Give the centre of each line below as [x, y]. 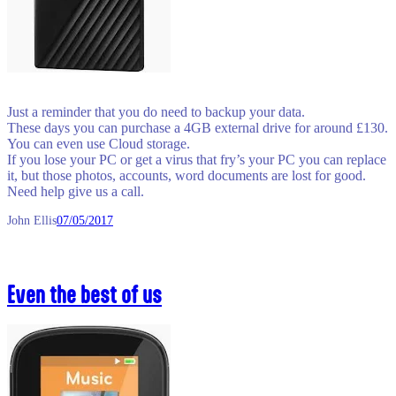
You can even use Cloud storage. [99, 143]
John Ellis [32, 220]
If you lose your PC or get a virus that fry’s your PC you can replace [197, 159]
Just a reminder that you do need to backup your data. [156, 111]
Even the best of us [84, 293]
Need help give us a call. [76, 191]
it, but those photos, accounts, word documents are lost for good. [187, 175]
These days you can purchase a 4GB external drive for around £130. [198, 127]
